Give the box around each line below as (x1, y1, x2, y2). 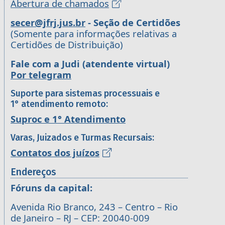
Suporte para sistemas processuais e (11, 88, 160, 99)
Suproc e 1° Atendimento (11, 112, 126, 125)
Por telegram (11, 68, 71, 81)
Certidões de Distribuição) (11, 38, 123, 51)
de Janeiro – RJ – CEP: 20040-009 (11, 211, 150, 224)
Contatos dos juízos (11, 146, 99, 159)
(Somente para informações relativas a (11, 27, 177, 40)
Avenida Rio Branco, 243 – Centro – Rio (11, 200, 178, 213)
